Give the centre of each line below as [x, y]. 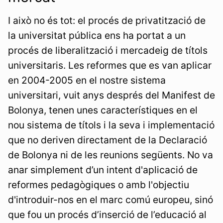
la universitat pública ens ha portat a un [97, 36]
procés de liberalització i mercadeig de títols [108, 51]
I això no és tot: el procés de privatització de [107, 21]
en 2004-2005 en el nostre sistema [87, 80]
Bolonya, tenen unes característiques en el [103, 110]
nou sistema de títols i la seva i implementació [111, 125]
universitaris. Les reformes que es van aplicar [110, 65]
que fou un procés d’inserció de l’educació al [107, 215]
